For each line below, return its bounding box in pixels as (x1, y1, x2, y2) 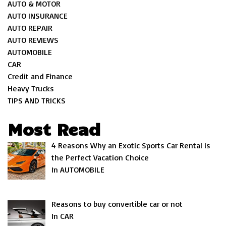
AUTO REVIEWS (8, 35, 59, 45)
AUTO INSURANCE (8, 11, 68, 21)
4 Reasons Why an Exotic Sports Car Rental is (51, 140, 210, 150)
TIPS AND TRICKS (8, 95, 66, 105)
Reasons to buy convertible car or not (51, 198, 183, 209)
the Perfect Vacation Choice (51, 152, 149, 162)
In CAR (51, 210, 74, 221)
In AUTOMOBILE (51, 164, 104, 175)
